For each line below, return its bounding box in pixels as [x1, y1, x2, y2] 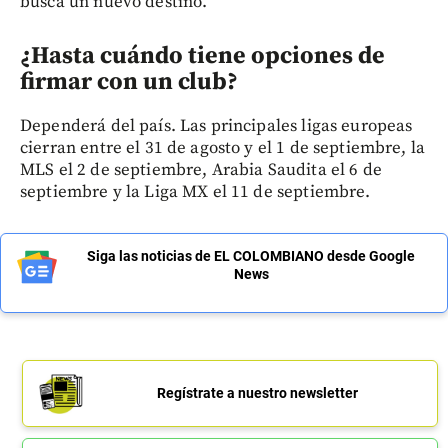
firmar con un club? [20, 66, 238, 97]
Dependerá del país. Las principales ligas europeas [20, 114, 413, 137]
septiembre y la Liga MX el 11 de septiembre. [20, 180, 371, 203]
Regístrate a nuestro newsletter [156, 384, 358, 401]
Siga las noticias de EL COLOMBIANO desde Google [87, 247, 415, 264]
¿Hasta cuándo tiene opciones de [20, 40, 385, 71]
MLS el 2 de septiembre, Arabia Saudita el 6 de [20, 158, 382, 181]
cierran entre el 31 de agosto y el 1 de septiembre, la [20, 136, 426, 159]
